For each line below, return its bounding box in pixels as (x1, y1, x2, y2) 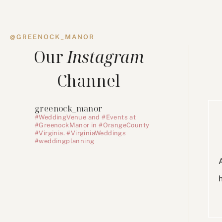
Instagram (66, 46, 144, 67)
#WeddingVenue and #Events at (35, 113, 136, 121)
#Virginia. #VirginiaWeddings (35, 129, 126, 137)
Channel (57, 70, 121, 91)
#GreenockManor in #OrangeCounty (35, 121, 150, 129)
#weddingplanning (35, 137, 95, 145)
